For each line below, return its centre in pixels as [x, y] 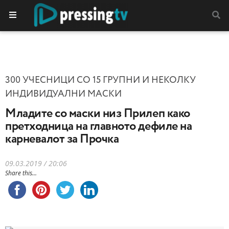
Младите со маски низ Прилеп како [98, 113]
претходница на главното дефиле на [99, 126]
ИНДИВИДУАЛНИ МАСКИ [63, 94]
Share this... [21, 173]
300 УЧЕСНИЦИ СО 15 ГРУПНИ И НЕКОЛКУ [100, 80]
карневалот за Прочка [62, 139]
